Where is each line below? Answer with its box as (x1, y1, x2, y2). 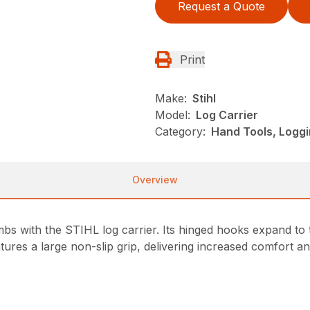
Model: (155, 108, 190, 122)
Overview (132, 174, 178, 185)
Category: (155, 125, 206, 138)
